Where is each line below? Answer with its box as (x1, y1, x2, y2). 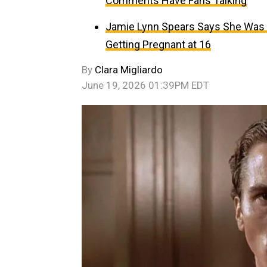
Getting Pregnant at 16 (105, 38, 211, 51)
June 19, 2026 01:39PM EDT (82, 79, 209, 91)
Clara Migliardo (95, 64, 163, 76)
